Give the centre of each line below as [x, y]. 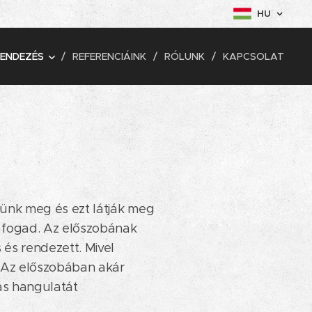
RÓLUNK [185, 56]
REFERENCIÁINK [109, 56]
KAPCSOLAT [253, 56]
